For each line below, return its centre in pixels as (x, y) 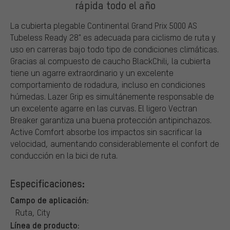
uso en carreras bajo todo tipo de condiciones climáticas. (114, 49)
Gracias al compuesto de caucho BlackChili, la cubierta (110, 61)
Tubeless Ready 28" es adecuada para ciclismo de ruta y (113, 37)
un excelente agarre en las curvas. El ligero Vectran (104, 108)
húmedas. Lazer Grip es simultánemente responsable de (112, 96)
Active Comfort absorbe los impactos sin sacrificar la (106, 131)
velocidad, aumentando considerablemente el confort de (115, 143)
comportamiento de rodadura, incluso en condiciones (108, 84)
